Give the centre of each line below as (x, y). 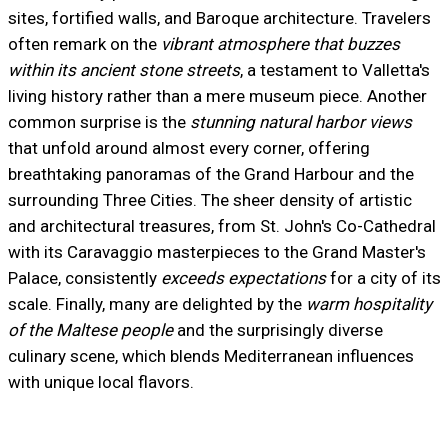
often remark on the (84, 44)
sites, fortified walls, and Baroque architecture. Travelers (219, 18)
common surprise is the (98, 122)
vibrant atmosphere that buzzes (280, 44)
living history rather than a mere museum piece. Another (217, 96)
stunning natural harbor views (300, 122)
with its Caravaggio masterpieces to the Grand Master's (216, 252)
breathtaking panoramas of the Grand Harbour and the (210, 174)
